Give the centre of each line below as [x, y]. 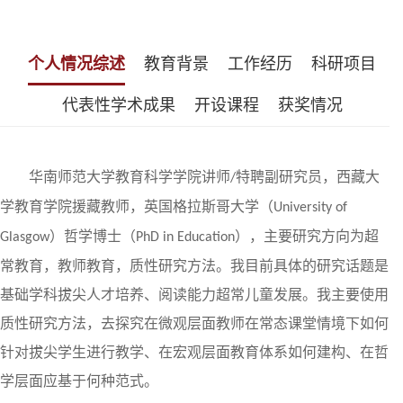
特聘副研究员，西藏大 [308, 177]
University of [310, 208]
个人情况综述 [76, 63]
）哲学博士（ [93, 236]
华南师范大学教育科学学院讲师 [130, 177]
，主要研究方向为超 [314, 236]
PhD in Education [185, 237]
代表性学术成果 [119, 105]
